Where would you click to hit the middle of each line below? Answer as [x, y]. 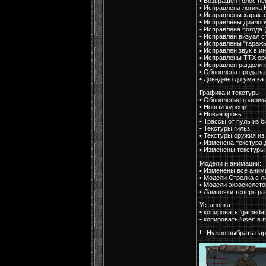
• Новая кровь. [221, 114]
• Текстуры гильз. [226, 128]
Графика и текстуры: [231, 92]
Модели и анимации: [230, 163]
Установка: [216, 205]
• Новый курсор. [224, 107]
